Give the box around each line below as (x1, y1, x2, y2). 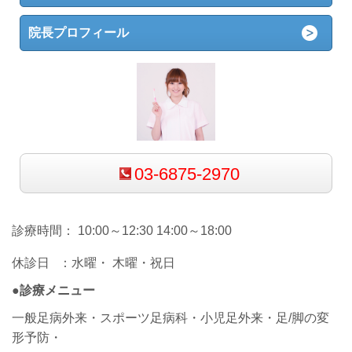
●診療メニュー (12, 283, 95, 297)
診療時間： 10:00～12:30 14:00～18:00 (12, 223, 232, 237)
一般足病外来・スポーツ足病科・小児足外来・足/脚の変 (12, 310, 329, 324)
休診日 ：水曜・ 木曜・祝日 (12, 255, 175, 269)
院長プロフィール (28, 25, 130, 39)
